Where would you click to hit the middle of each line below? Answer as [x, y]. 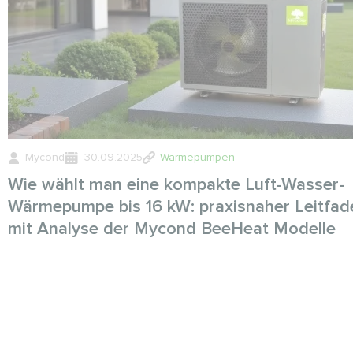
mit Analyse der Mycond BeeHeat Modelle [172, 229]
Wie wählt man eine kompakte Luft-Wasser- [176, 185]
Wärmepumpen [197, 157]
